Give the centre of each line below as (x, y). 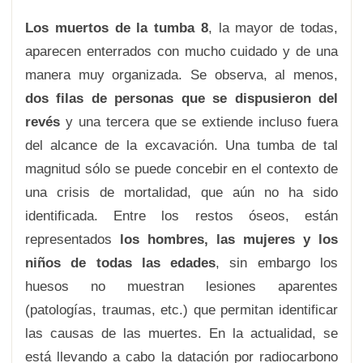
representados (73, 239)
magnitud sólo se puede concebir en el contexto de (181, 169)
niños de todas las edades (121, 263)
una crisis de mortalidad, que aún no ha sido (181, 192)
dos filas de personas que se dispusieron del (181, 98)
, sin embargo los (277, 263)
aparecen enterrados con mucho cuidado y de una (181, 51)
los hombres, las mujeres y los (229, 239)
